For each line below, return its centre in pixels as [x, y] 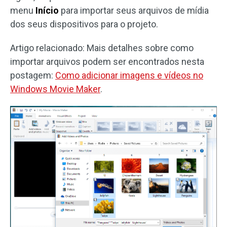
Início [47, 10]
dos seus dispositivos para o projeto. [84, 24]
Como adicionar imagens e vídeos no [129, 75]
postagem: [33, 75]
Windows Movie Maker [55, 89]
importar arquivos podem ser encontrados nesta [107, 61]
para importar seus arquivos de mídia [134, 10]
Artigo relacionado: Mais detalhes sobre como [102, 48]
